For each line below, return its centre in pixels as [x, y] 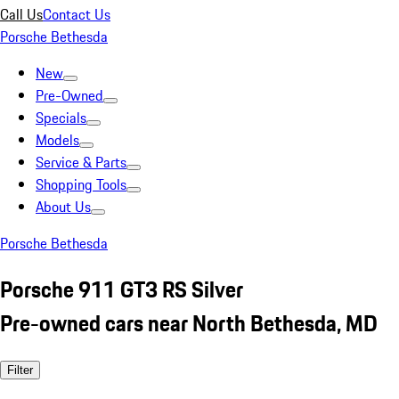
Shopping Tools [81, 184]
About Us [63, 207]
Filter [20, 370]
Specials [61, 118]
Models [57, 140]
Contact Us [77, 14]
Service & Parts [81, 162]
